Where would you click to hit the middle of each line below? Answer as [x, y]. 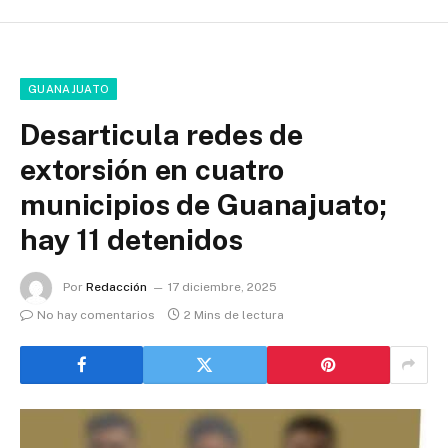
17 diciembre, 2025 [222, 286]
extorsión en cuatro [152, 169]
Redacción [116, 286]
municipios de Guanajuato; [203, 204]
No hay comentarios [96, 314]
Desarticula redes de [162, 134]
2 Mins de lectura [234, 314]
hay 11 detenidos [131, 239]
